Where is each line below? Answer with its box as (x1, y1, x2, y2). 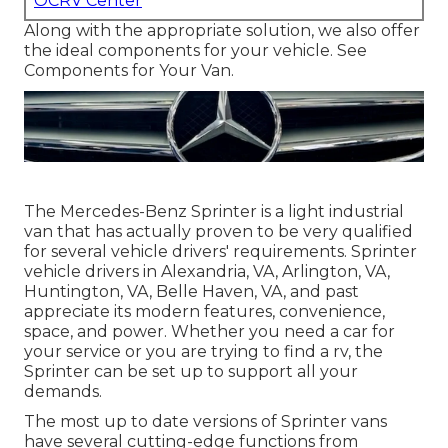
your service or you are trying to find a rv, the (24, 341, 383, 361)
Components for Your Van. (24, 61, 234, 81)
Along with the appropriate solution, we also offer (24, 21, 420, 41)
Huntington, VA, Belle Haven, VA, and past (24, 281, 359, 301)
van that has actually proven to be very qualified (24, 221, 413, 241)
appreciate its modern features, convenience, (24, 301, 385, 321)
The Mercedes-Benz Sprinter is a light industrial (24, 201, 404, 221)
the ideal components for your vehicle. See (24, 41, 367, 61)
